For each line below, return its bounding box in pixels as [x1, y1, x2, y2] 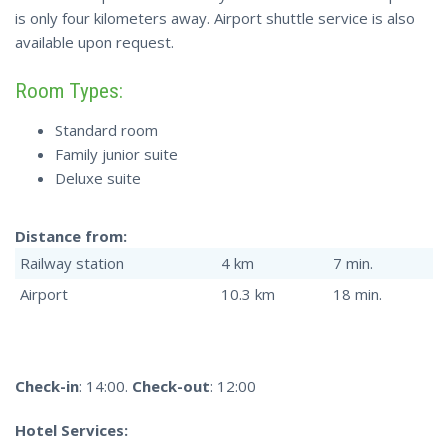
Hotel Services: [15, 419, 128, 440]
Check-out [132, 375, 210, 396]
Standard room [55, 119, 158, 140]
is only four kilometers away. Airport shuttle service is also [15, 7, 415, 28]
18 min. [333, 283, 382, 304]
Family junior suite [55, 143, 178, 164]
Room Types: [15, 78, 123, 103]
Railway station [20, 252, 124, 273]
